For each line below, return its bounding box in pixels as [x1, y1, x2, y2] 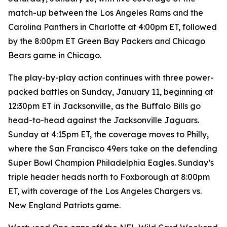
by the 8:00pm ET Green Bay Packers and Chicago [8, 36, 205, 46]
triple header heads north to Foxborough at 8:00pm [8, 172, 210, 182]
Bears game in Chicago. [8, 50, 101, 60]
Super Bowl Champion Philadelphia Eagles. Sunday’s [8, 158, 214, 168]
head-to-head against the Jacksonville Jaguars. [8, 115, 199, 125]
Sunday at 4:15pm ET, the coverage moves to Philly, [8, 129, 209, 139]
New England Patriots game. [8, 200, 121, 210]
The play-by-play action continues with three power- [8, 72, 214, 83]
